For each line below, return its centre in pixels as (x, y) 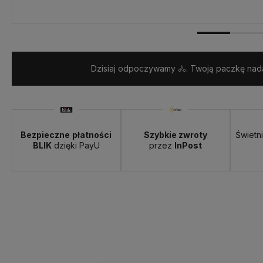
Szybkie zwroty (175, 134)
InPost (188, 145)
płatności (92, 134)
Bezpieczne (45, 134)
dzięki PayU (75, 145)
